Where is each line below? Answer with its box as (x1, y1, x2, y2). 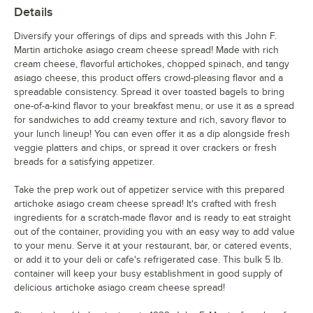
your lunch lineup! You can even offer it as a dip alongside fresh (14, 128, 290, 139)
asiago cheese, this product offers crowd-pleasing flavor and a (14, 72, 283, 83)
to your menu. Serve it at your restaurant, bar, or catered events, (14, 240, 291, 251)
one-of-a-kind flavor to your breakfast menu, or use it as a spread (14, 100, 294, 111)
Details (14, 4, 52, 19)
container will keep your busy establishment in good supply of (14, 268, 282, 279)
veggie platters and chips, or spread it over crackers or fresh (14, 142, 277, 153)
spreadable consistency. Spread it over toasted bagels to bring (14, 86, 284, 97)
